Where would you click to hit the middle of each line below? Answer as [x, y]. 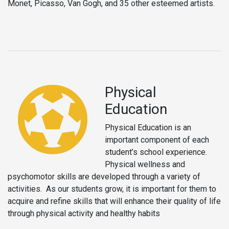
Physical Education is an [148, 127]
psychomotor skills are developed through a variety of [104, 176]
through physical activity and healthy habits [84, 213]
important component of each [157, 140]
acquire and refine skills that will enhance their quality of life [114, 201]
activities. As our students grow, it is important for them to [112, 189]
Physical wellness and [145, 164]
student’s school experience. [157, 152]
